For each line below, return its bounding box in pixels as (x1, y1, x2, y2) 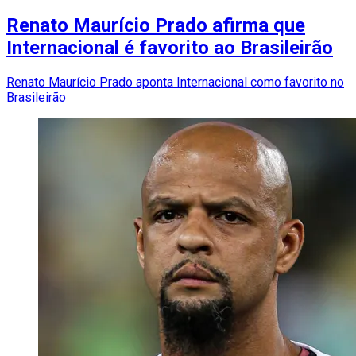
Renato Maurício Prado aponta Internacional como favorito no (6, 74, 344, 90)
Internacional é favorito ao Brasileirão (6, 36, 333, 59)
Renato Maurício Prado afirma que (6, 14, 305, 37)
